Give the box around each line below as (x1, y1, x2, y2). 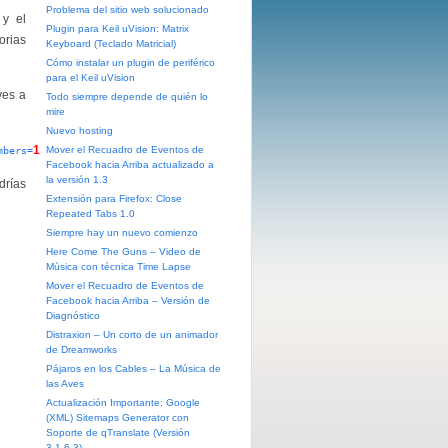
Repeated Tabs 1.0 (46, 208, 135, 219)
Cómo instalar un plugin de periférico (46, 57, 215, 68)
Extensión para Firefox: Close (46, 193, 182, 204)
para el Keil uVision (46, 72, 135, 83)
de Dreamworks (46, 344, 117, 355)
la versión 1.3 (46, 174, 108, 185)
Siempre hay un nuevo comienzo (46, 227, 198, 238)
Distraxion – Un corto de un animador (46, 329, 218, 340)
